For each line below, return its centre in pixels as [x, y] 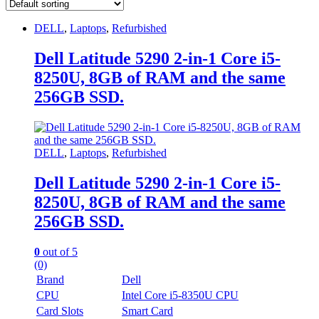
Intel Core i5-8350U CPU [180, 295]
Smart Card [147, 310]
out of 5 [59, 251]
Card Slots [60, 310]
